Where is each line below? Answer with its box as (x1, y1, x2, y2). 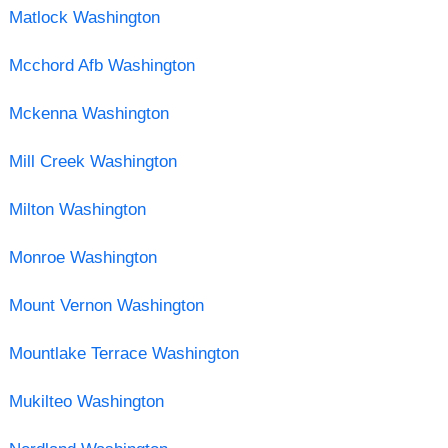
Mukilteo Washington (8, 391, 164, 411)
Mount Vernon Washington (8, 295, 204, 315)
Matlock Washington (8, 7, 160, 27)
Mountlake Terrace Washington (8, 343, 239, 363)
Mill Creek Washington (8, 151, 177, 171)
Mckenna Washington (8, 103, 169, 123)
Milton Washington (8, 199, 146, 219)
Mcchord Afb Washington (8, 55, 195, 75)
